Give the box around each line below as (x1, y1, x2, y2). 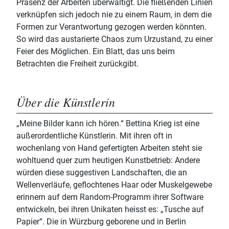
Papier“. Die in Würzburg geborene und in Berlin (16, 217, 186, 227)
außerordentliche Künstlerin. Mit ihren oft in (16, 131, 172, 141)
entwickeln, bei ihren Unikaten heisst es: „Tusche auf (16, 204, 204, 215)
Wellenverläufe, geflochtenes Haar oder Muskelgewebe (16, 180, 212, 190)
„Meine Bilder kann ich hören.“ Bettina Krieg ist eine (16, 119, 199, 129)
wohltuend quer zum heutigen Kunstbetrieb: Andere (16, 155, 200, 166)
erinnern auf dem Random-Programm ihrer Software (16, 192, 203, 202)
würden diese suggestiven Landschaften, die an (16, 168, 187, 178)
